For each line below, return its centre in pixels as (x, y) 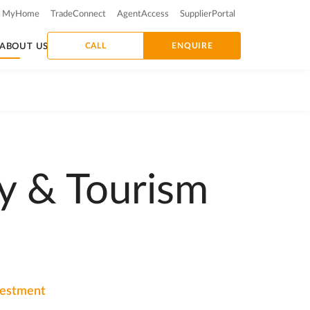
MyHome (21, 14)
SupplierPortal (208, 14)
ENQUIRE (192, 46)
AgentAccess (143, 14)
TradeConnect (78, 14)
